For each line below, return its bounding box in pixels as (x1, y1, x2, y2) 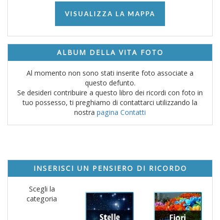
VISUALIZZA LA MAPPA (65, 10, 155, 18)
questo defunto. (84, 78, 136, 88)
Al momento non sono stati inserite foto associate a (27, 68, 193, 78)
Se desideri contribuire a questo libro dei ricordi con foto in (17, 88, 203, 98)
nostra (74, 108, 97, 117)
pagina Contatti (97, 108, 146, 117)
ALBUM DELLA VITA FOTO (56, 48, 164, 57)
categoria (27, 194, 57, 204)
